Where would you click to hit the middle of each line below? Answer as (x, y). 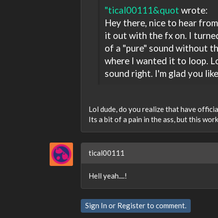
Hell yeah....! (108, 175)
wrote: (193, 10)
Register (131, 205)
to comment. (166, 205)
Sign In (96, 205)
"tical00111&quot (142, 10)
